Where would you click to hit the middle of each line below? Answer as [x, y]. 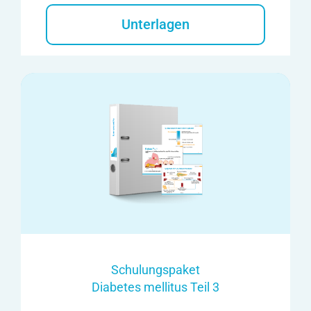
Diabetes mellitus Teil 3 [155, 287]
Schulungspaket [155, 269]
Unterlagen [155, 24]
